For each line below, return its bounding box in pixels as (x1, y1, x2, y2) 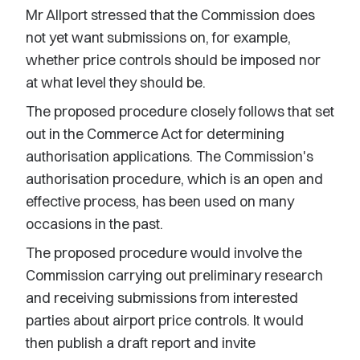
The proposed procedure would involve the (26, 243, 302, 262)
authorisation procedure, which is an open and (26, 170, 323, 188)
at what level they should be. (26, 73, 206, 92)
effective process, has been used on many (26, 192, 294, 211)
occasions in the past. (26, 215, 163, 233)
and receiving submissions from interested (26, 288, 298, 307)
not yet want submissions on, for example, (26, 28, 291, 47)
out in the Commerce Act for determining (26, 125, 284, 143)
